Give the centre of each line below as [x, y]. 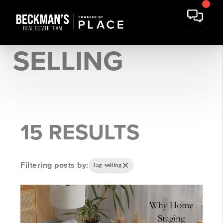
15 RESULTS [80, 133]
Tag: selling [107, 165]
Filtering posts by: [55, 165]
